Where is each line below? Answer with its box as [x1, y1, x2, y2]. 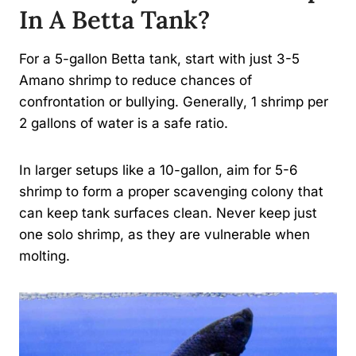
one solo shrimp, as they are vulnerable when [19, 226, 310, 242]
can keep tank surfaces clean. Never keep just [19, 204, 317, 221]
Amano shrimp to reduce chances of [19, 72, 252, 88]
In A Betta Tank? [19, 4, 210, 36]
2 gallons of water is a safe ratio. [19, 114, 228, 131]
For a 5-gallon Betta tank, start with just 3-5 [19, 50, 300, 67]
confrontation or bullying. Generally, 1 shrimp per [19, 93, 328, 110]
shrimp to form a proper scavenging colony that [19, 183, 323, 199]
